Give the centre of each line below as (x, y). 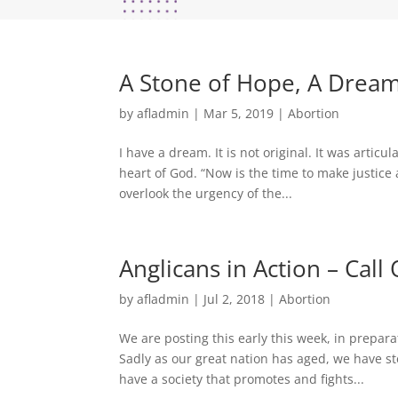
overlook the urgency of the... (206, 193)
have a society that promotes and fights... (242, 378)
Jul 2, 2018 (235, 298)
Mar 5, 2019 (239, 113)
